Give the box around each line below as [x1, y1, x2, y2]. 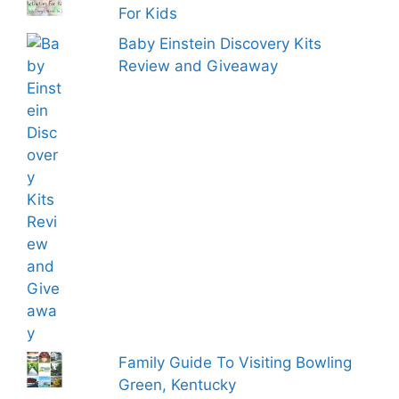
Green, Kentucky [118, 376, 237, 395]
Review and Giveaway [118, 56, 279, 75]
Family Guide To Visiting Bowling [118, 354, 353, 372]
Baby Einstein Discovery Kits [118, 34, 322, 53]
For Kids [118, 4, 178, 23]
